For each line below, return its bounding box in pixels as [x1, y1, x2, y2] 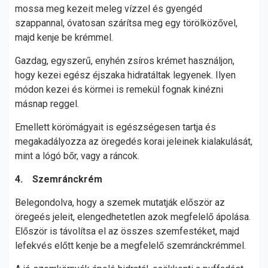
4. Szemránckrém [15, 173, 102, 185]
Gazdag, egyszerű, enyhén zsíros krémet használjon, [15, 55, 234, 66]
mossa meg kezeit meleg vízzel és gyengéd [15, 3, 202, 14]
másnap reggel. [15, 98, 81, 109]
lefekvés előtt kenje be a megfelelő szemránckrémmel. [15, 240, 248, 251]
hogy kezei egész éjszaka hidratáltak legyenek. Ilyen [15, 69, 236, 81]
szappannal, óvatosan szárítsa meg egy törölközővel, [15, 17, 237, 29]
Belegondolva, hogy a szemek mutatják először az [15, 197, 225, 208]
